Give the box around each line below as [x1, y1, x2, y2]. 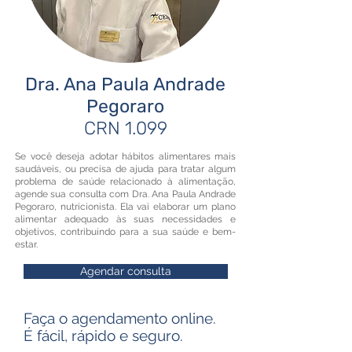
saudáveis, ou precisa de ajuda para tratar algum [15, 163, 236, 174]
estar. [15, 239, 38, 250]
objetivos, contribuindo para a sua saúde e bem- [15, 226, 236, 237]
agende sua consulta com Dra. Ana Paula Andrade [15, 189, 236, 200]
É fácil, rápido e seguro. [24, 327, 183, 344]
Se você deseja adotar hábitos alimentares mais [15, 151, 236, 162]
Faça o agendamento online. [24, 310, 216, 327]
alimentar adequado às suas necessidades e [15, 214, 236, 225]
